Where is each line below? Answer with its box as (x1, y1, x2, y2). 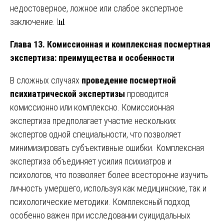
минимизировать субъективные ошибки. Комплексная (10, 142, 204, 153)
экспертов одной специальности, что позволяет (10, 129, 181, 140)
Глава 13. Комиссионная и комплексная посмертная (10, 39, 210, 50)
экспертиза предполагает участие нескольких (10, 115, 176, 126)
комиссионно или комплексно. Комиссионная (10, 102, 174, 113)
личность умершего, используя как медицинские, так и (10, 183, 206, 194)
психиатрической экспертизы (10, 88, 125, 99)
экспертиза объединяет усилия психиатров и (10, 156, 171, 167)
